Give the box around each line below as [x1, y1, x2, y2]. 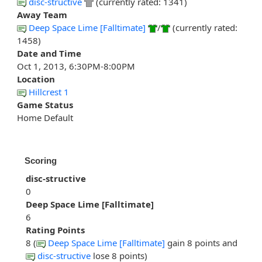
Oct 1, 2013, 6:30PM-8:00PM [17, 60, 135, 73]
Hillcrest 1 [29, 86, 69, 98]
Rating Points [26, 224, 85, 236]
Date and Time [17, 47, 81, 60]
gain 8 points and [165, 237, 240, 249]
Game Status [17, 99, 73, 111]
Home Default [17, 112, 73, 124]
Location [17, 73, 55, 85]
